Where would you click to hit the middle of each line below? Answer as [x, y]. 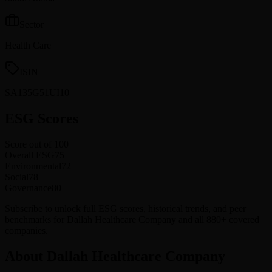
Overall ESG [30, 155]
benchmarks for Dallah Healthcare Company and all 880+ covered [132, 219]
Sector [32, 24]
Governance [28, 188]
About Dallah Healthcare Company [115, 256]
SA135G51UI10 [37, 92]
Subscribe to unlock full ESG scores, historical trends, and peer [125, 208]
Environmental [33, 166]
